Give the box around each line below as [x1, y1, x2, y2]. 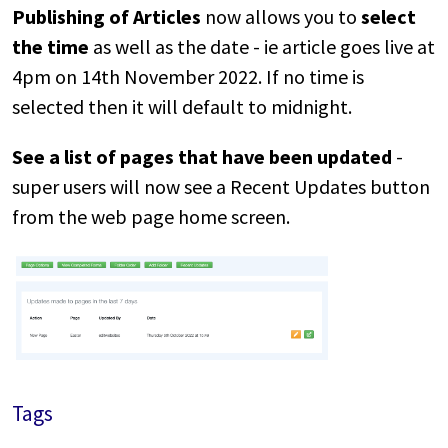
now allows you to [201, 3, 361, 29]
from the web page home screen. [12, 203, 290, 229]
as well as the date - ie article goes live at [89, 33, 435, 59]
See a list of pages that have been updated [12, 143, 396, 169]
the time [12, 33, 89, 59]
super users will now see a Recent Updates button [12, 173, 430, 199]
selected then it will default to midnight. [12, 93, 356, 119]
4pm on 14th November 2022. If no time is [12, 63, 364, 89]
